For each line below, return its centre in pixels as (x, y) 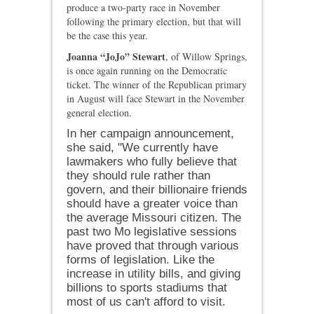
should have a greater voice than (152, 204)
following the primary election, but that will (154, 22)
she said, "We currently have (142, 148)
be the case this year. (107, 36)
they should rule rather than (138, 176)
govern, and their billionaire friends (157, 190)
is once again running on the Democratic (147, 71)
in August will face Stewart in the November (156, 99)
